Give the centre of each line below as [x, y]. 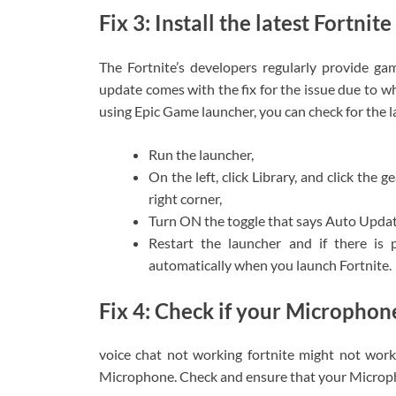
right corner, [185, 198]
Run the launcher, [201, 154]
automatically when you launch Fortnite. [270, 264]
